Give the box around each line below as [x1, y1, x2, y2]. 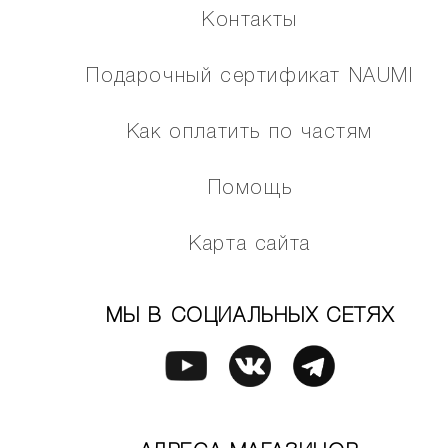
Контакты [202, 12, 298, 31]
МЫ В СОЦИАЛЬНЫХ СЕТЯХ [105, 308, 395, 327]
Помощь [207, 180, 293, 199]
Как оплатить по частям [126, 124, 374, 143]
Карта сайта [189, 236, 311, 255]
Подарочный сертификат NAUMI [86, 68, 414, 87]
